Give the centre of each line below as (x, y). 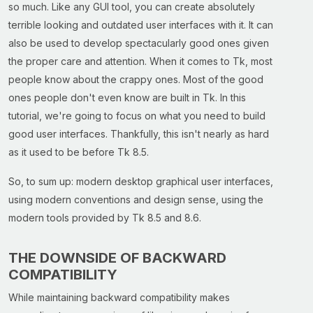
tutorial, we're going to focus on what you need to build (137, 116)
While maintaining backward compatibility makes (119, 297)
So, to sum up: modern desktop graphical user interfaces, (141, 181)
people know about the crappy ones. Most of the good (136, 79)
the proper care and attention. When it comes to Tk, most (140, 61)
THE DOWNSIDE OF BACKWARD (117, 258)
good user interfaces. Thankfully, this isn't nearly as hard (139, 134)
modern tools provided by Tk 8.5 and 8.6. (105, 218)
